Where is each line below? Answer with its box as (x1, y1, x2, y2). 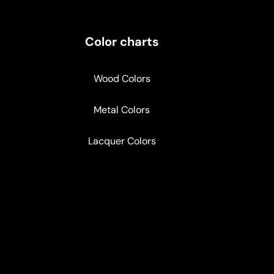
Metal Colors (94, 103, 150, 116)
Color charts (84, 33, 159, 50)
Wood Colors (93, 72, 150, 85)
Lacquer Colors (87, 134, 156, 147)
